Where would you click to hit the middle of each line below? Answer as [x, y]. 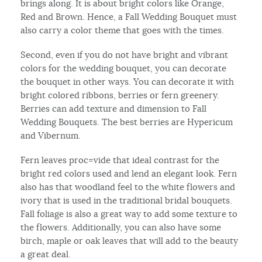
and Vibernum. [51, 135]
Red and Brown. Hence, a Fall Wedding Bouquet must [129, 16]
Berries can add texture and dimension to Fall [114, 108]
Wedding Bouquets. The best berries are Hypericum [127, 122]
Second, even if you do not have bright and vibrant [125, 54]
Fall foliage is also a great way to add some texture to [129, 213]
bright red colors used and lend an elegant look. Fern [129, 173]
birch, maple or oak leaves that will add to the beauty [130, 240]
